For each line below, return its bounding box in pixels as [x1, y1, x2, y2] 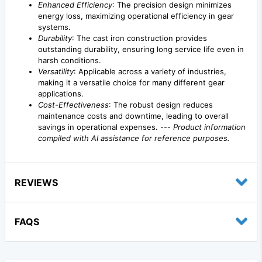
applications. [38, 88, 84, 98]
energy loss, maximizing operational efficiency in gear [38, 11, 234, 20]
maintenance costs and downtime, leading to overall [38, 111, 229, 120]
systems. [38, 22, 71, 32]
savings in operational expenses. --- [38, 122, 173, 132]
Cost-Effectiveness [38, 99, 109, 109]
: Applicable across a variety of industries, [74, 66, 226, 76]
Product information [173, 122, 246, 132]
